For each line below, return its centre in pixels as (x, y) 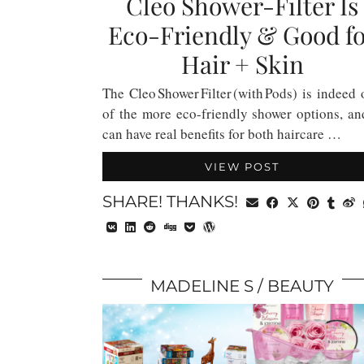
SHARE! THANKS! (172, 201)
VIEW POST (242, 167)
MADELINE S (202, 286)
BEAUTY (301, 286)
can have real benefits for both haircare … (222, 134)
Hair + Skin (242, 64)
